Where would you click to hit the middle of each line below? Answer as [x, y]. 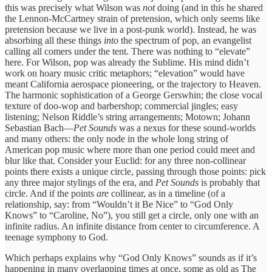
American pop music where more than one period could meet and [130, 149]
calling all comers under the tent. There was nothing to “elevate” [127, 51]
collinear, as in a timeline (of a [167, 193]
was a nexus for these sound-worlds [186, 127]
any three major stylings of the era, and [80, 182]
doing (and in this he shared [209, 7]
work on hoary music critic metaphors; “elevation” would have [125, 73]
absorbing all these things [54, 40]
